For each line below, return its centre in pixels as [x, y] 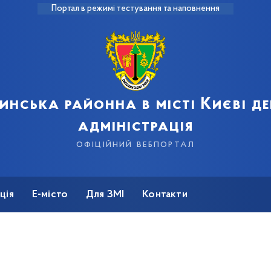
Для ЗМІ [105, 195]
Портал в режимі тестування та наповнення [135, 9]
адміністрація [135, 126]
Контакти [165, 195]
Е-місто [50, 195]
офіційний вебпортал [135, 144]
